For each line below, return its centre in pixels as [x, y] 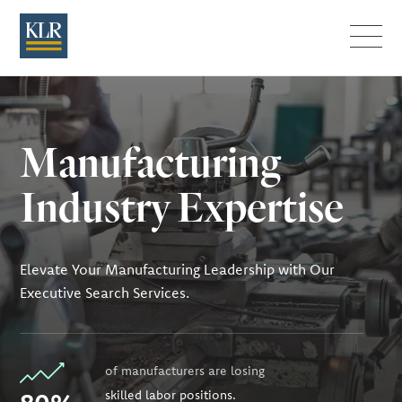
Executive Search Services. [105, 293]
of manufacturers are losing [185, 371]
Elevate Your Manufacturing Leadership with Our [178, 269]
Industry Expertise [182, 206]
